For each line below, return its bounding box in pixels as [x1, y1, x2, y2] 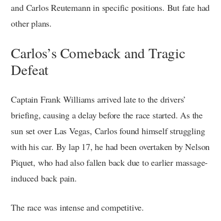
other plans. [11, 17, 52, 29]
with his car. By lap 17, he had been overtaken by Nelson [11, 140, 210, 152]
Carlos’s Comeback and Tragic [11, 42, 185, 62]
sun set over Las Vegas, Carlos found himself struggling [11, 124, 205, 137]
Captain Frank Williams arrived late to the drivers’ [11, 93, 186, 105]
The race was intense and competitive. [11, 201, 144, 213]
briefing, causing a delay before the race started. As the [11, 109, 203, 121]
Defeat [11, 59, 49, 79]
